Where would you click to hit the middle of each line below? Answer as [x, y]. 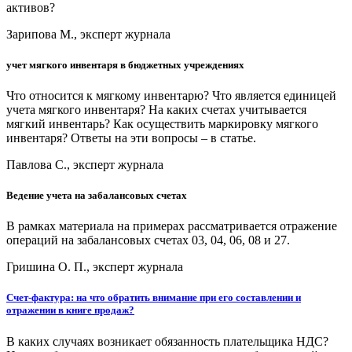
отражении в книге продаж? [70, 310]
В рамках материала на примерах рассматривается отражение [172, 226]
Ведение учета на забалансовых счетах [97, 196]
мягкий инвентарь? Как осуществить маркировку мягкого [162, 123]
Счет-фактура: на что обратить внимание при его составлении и [154, 298]
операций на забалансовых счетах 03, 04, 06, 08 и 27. [148, 240]
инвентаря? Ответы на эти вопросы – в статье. [131, 137]
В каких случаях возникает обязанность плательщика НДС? [167, 341]
